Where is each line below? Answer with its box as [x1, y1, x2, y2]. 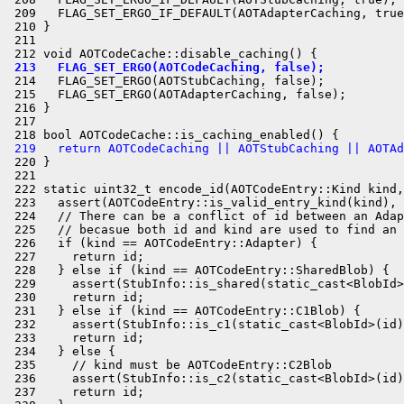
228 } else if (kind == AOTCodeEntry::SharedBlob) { [7, 263, 390, 277]
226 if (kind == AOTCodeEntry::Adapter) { [7, 236, 317, 250]
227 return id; [7, 250, 144, 263]
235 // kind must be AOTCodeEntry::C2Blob [7, 358, 332, 372]
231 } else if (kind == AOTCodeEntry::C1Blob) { [7, 304, 361, 317]
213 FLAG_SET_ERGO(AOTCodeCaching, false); [7, 60, 325, 74]
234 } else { [7, 344, 115, 358]
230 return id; [7, 290, 144, 304]
